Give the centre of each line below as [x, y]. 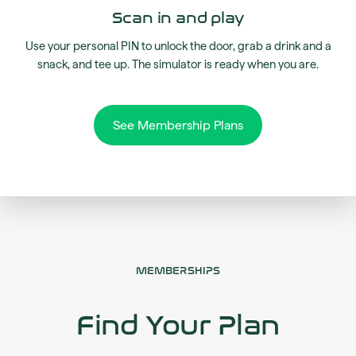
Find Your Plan [178, 326]
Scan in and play [178, 17]
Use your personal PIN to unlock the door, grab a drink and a [178, 46]
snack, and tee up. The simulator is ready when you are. [178, 64]
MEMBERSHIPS [178, 271]
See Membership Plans [178, 126]
